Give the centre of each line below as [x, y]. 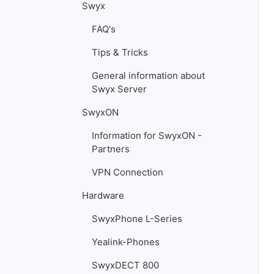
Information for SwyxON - [147, 135]
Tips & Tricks [120, 52]
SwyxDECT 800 [125, 265]
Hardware [103, 195]
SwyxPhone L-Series [137, 219]
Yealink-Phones [126, 242]
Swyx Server [119, 89]
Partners [111, 149]
